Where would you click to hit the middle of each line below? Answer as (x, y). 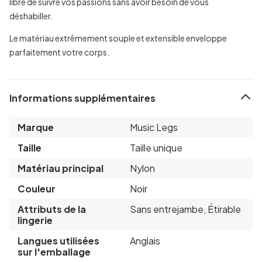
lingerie (35, 220)
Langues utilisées (58, 240)
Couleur (37, 188)
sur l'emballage (54, 251)
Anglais (145, 240)
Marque (36, 127)
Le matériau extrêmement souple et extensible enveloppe (118, 38)
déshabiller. (31, 15)
